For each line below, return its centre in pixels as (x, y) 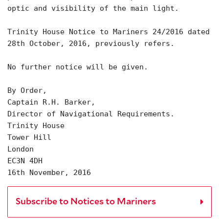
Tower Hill (29, 137)
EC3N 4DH (25, 161)
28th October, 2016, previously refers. (91, 43)
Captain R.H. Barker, (51, 102)
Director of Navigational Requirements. (91, 114)
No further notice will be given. (78, 67)
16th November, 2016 (49, 172)
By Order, (27, 90)
